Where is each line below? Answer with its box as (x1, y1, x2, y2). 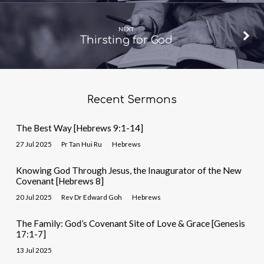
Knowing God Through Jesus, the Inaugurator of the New (15, 165, 242, 176)
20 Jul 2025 (15, 193, 52, 202)
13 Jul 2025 (15, 246, 52, 255)
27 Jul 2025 (15, 140, 52, 148)
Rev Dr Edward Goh (61, 193, 123, 202)
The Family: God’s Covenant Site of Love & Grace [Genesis (15, 217, 245, 229)
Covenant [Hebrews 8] (15, 176, 104, 186)
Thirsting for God (80, 34, 173, 47)
